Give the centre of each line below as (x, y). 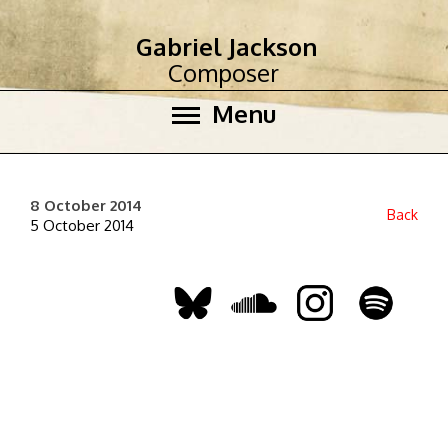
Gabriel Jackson (226, 46)
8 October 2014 (86, 205)
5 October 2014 (82, 225)
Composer (223, 72)
